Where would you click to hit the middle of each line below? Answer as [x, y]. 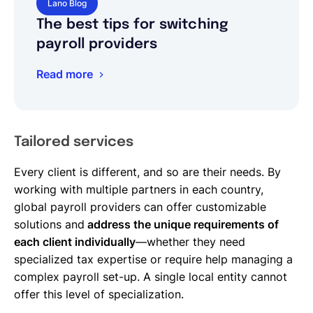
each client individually [75, 241]
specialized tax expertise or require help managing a [153, 259]
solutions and [49, 224]
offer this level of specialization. [99, 294]
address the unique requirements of [182, 224]
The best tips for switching [132, 24]
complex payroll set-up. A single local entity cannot [151, 276]
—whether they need [190, 241]
